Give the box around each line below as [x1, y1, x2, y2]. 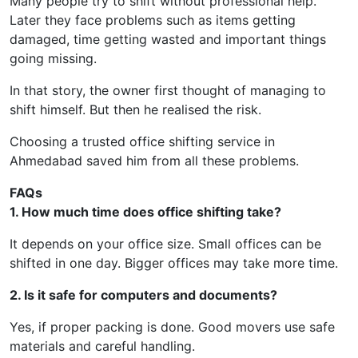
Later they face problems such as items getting [10, 12, 296, 29]
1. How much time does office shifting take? [10, 204, 281, 221]
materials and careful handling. [10, 338, 195, 355]
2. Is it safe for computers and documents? [10, 287, 277, 304]
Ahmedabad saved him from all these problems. [10, 153, 299, 169]
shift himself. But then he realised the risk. [10, 101, 261, 118]
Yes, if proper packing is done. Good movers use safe [10, 319, 335, 336]
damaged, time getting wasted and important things [10, 31, 326, 48]
